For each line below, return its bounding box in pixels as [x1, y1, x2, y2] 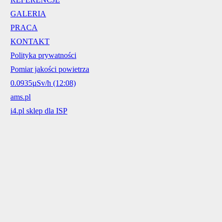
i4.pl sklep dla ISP [10, 107, 67, 115]
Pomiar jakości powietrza [10, 65, 89, 73]
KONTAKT [10, 37, 50, 46]
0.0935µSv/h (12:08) [10, 79, 76, 87]
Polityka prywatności [10, 51, 76, 59]
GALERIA [10, 9, 46, 18]
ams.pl [10, 93, 31, 101]
